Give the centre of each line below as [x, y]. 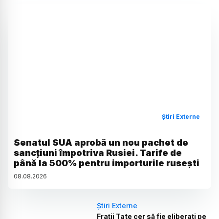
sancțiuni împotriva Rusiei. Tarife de [98, 153]
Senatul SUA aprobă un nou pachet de [101, 143]
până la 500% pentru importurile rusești [107, 163]
